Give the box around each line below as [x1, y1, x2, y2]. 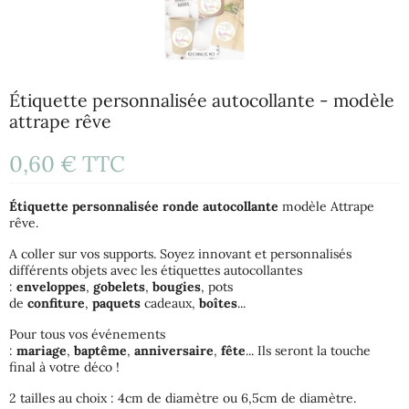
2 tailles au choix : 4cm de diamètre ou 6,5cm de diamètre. [9, 390, 356, 407]
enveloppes [16, 278, 86, 296]
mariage [16, 342, 67, 360]
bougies [152, 278, 201, 296]
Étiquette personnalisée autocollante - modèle [9, 89, 394, 112]
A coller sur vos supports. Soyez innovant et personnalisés [9, 246, 351, 263]
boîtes [199, 295, 237, 312]
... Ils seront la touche [246, 342, 371, 360]
